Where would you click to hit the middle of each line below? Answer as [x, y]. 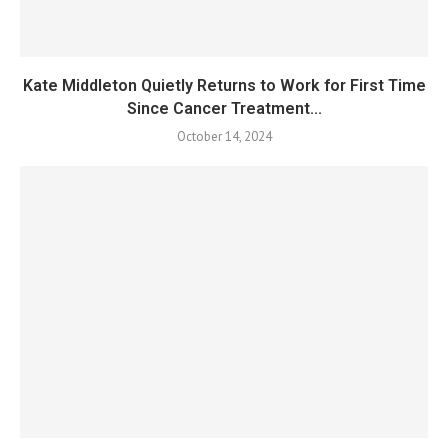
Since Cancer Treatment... [224, 108]
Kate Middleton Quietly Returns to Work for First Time [224, 85]
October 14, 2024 [224, 136]
